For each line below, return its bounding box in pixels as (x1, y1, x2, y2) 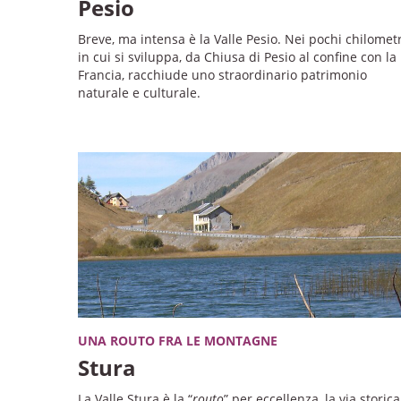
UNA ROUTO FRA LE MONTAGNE (78, 331, 277, 349)
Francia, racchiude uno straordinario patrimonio (78, 65, 367, 83)
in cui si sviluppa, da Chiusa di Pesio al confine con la (78, 47, 397, 65)
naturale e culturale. (78, 83, 200, 101)
